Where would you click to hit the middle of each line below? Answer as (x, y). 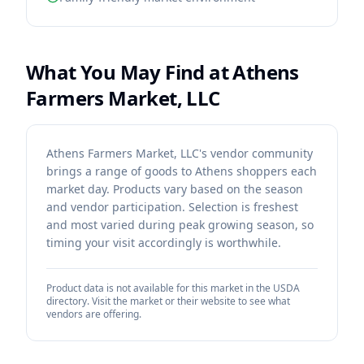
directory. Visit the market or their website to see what (168, 301)
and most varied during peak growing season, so (180, 225)
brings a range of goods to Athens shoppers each (182, 171)
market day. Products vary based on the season (175, 189)
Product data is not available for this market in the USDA (173, 288)
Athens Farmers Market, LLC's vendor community (180, 153)
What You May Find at (130, 72)
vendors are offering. (94, 314)
